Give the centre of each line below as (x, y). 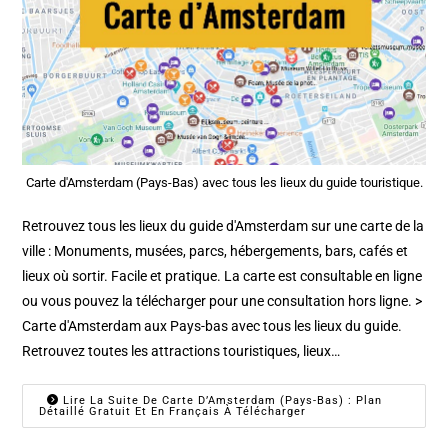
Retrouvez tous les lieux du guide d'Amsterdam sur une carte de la (223, 226)
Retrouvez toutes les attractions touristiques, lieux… (181, 351)
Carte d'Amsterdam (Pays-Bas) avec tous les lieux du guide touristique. (224, 183)
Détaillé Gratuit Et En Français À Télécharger (173, 412)
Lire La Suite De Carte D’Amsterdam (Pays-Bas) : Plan (221, 401)
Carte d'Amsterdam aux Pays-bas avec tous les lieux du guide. (212, 326)
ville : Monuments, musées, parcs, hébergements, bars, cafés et (215, 251)
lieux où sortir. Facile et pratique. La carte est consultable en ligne (222, 276)
